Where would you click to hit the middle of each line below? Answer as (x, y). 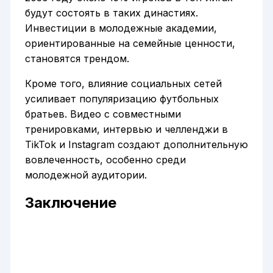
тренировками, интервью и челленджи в (126, 129)
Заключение (70, 202)
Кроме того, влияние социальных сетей (123, 83)
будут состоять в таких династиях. (111, 12)
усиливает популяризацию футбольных (122, 98)
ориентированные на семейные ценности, (130, 43)
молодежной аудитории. (86, 175)
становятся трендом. (77, 58)
